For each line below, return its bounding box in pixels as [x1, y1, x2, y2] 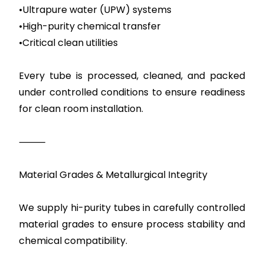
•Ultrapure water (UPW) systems [19, 3, 172, 16]
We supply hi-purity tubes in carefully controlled [19, 201, 245, 214]
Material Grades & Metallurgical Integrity [19, 168, 208, 181]
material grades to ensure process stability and [19, 217, 245, 231]
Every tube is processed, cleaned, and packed [19, 69, 245, 82]
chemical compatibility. [19, 234, 128, 247]
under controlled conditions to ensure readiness [19, 85, 245, 99]
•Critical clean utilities [19, 36, 118, 49]
